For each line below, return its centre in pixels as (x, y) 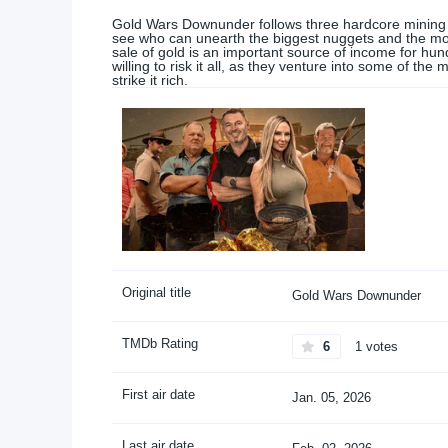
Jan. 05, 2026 (331, 397)
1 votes (374, 346)
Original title (156, 292)
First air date (158, 394)
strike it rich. (150, 80)
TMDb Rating (160, 343)
